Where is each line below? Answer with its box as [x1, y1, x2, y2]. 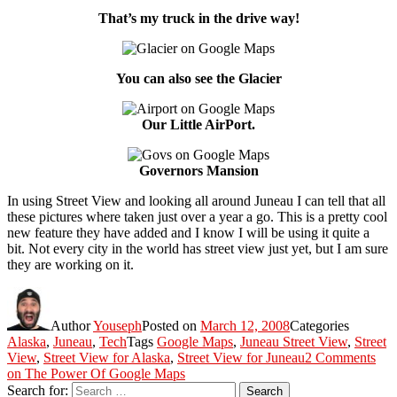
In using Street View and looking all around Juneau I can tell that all [7, 192, 385, 208]
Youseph [93, 317, 142, 333]
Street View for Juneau [177, 349, 305, 365]
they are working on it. [7, 256, 134, 272]
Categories [290, 317, 349, 333]
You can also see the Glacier [115, 70, 282, 86]
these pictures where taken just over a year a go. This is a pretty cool [7, 208, 387, 224]
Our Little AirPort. [142, 116, 255, 132]
